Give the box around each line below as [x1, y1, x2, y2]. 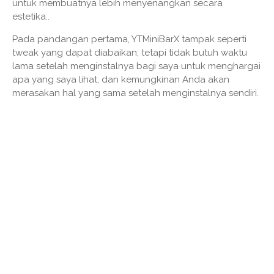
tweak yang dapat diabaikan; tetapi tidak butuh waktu [12, 47, 247, 59]
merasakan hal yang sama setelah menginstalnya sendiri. [12, 87, 259, 99]
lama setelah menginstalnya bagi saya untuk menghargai [12, 61, 261, 72]
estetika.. [12, 11, 50, 23]
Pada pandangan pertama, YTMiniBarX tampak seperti [12, 34, 246, 45]
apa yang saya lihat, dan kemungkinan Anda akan [12, 74, 229, 86]
